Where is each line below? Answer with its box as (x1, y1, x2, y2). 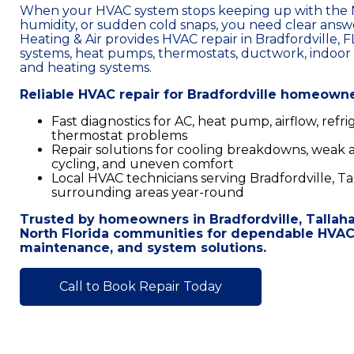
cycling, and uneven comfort (51, 156, 234, 171)
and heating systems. (20, 60, 152, 75)
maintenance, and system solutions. (20, 240, 266, 255)
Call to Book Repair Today (59, 279, 222, 294)
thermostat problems (51, 128, 187, 143)
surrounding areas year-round (51, 185, 244, 200)
